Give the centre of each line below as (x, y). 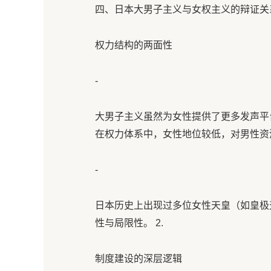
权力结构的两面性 (134, 45)
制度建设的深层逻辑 (139, 259)
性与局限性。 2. (129, 223)
